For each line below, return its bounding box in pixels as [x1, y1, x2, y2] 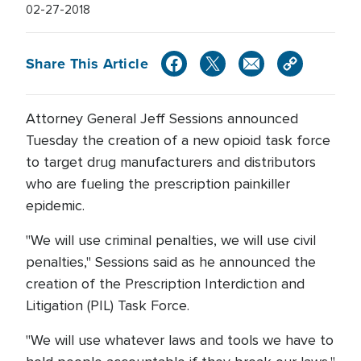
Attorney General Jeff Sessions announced [26, 110, 298, 127]
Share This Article [26, 52, 149, 74]
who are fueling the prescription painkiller [26, 175, 290, 193]
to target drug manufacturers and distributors [26, 153, 316, 171]
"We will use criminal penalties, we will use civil [26, 231, 316, 249]
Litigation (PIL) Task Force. [26, 297, 189, 314]
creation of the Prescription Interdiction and [26, 275, 305, 293]
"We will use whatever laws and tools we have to [26, 331, 334, 349]
